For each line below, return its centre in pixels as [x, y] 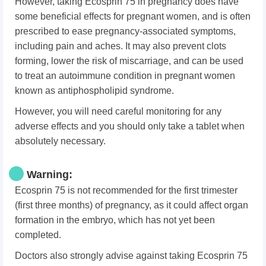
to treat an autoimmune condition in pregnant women [125, 76]
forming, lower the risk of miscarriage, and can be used [129, 61]
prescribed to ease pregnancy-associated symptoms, [125, 31]
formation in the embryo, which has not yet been [115, 220]
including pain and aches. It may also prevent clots [121, 46]
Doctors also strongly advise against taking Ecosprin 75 [131, 256]
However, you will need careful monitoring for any [118, 112]
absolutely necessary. [60, 141]
